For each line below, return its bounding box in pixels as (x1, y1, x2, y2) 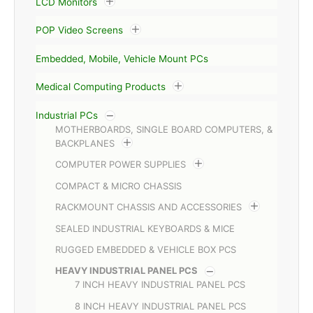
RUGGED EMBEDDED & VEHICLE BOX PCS (55, 244, 236, 256)
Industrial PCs (36, 109, 98, 121)
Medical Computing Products (36, 81, 166, 93)
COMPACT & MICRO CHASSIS (55, 180, 182, 192)
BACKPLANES (55, 138, 115, 150)
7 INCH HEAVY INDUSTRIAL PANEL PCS (75, 279, 245, 291)
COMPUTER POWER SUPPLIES (55, 159, 186, 170)
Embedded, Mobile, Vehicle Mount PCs (36, 52, 208, 64)
